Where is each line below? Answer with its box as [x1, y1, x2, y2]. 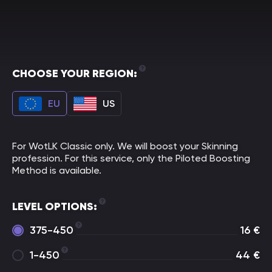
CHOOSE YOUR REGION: [12, 67, 137, 80]
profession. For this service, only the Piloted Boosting [12, 152, 250, 164]
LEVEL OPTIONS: [12, 200, 97, 213]
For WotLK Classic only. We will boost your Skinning [12, 140, 238, 152]
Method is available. [12, 165, 101, 176]
